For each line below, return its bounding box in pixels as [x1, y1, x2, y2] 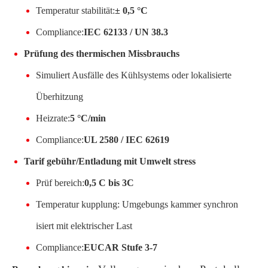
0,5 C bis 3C [84, 177, 134, 188]
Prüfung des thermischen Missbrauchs [24, 48, 179, 59]
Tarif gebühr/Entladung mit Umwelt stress [24, 156, 196, 166]
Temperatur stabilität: [36, 5, 115, 16]
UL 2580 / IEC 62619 [84, 134, 169, 145]
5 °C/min [70, 112, 106, 123]
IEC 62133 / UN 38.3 [84, 26, 168, 37]
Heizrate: [36, 112, 70, 123]
